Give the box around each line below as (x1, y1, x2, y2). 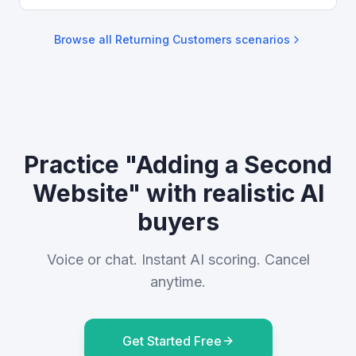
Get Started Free (122, 333, 222, 349)
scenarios (231, 33, 290, 46)
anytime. (150, 273, 206, 290)
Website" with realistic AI (32, 179, 324, 207)
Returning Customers (114, 33, 232, 46)
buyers (137, 207, 219, 236)
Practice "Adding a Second (24, 150, 332, 179)
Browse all (53, 33, 115, 46)
